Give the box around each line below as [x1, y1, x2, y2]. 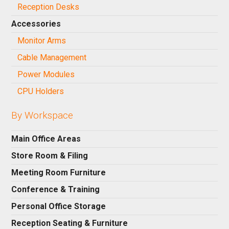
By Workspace [11, 109, 74, 121]
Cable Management [17, 53, 87, 63]
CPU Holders [17, 86, 64, 97]
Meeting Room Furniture [11, 168, 106, 178]
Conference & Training [11, 185, 100, 195]
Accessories [11, 18, 61, 29]
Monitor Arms [17, 36, 66, 46]
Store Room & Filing [11, 150, 88, 161]
